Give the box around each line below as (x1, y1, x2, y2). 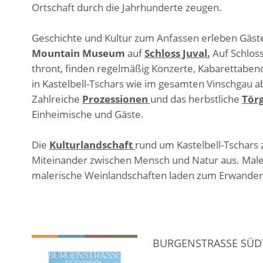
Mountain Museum (31, 46, 125, 60)
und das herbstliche (150, 92, 242, 106)
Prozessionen (82, 92, 150, 106)
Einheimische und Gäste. (31, 107, 144, 121)
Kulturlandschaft (49, 138, 135, 151)
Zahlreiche (31, 92, 82, 106)
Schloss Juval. (144, 46, 210, 60)
